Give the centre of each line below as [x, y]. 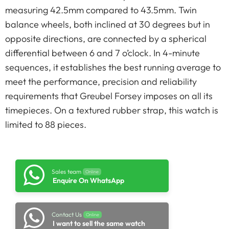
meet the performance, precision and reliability [101, 82]
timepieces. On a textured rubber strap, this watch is [112, 110]
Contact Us [67, 215]
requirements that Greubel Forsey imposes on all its [109, 96]
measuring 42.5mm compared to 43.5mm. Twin [101, 10]
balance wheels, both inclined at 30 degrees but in [108, 24]
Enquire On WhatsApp [88, 181]
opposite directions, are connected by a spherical [106, 39]
